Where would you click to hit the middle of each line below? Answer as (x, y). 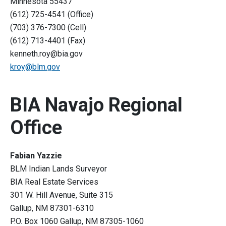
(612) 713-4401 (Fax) (49, 41)
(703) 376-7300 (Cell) (49, 28)
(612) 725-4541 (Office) (53, 15)
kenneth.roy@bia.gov (46, 54)
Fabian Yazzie (36, 156)
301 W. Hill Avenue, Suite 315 (62, 195)
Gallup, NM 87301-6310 (53, 208)
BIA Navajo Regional (96, 105)
